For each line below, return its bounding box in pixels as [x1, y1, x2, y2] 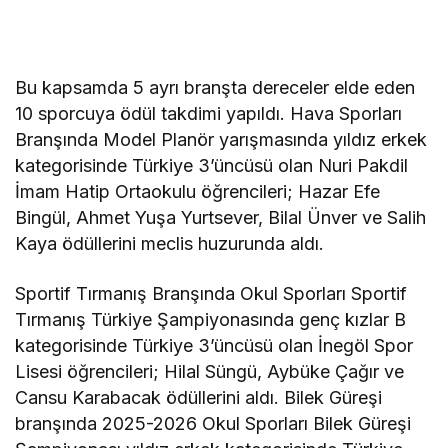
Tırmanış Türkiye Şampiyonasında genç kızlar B [15, 309, 407, 331]
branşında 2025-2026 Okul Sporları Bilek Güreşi [15, 413, 412, 435]
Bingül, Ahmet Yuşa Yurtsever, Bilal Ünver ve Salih [15, 207, 427, 229]
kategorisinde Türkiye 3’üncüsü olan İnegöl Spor [15, 335, 414, 357]
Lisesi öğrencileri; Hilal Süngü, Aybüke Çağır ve [15, 361, 405, 383]
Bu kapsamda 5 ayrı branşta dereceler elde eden [15, 77, 416, 99]
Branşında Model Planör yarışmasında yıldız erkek [15, 129, 428, 151]
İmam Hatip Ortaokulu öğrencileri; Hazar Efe [15, 181, 381, 203]
